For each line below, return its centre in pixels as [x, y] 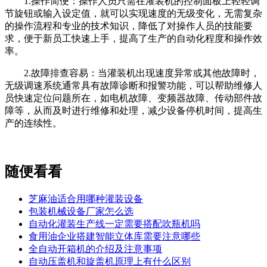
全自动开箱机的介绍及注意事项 [95, 249]
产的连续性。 [33, 123]
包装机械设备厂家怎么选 [81, 211]
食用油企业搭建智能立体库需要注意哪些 [114, 236]
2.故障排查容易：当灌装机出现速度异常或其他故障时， [132, 73]
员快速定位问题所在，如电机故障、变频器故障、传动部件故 [133, 98]
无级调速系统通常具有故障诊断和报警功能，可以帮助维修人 [133, 85]
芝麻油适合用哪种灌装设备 [86, 198]
